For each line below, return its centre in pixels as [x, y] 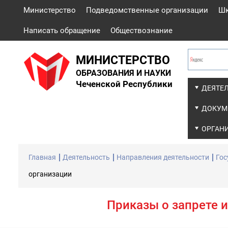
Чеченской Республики [124, 84]
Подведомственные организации [147, 10]
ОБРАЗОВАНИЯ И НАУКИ [123, 73]
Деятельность [86, 157]
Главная [42, 157]
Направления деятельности [163, 157]
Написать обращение [62, 31]
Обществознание [141, 31]
